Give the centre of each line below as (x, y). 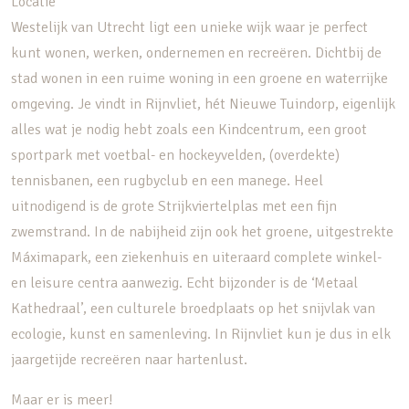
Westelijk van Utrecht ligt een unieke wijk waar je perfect (189, 27)
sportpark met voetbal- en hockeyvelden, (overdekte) (175, 155)
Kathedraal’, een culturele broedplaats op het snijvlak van (193, 309)
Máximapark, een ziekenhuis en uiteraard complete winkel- (196, 257)
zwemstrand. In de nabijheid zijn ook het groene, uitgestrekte (202, 232)
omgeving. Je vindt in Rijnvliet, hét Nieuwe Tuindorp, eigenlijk (203, 104)
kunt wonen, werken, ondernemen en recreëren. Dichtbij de (196, 53)
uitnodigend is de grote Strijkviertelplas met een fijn (174, 206)
